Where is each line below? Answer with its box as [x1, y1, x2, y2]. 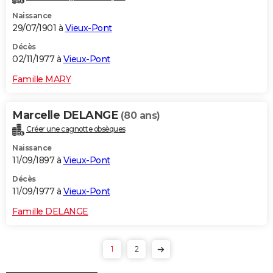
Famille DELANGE [12, 205, 88, 217]
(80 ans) [120, 109, 160, 121]
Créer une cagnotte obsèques [26, 124, 126, 133]
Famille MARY [12, 73, 71, 85]
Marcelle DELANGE [12, 108, 121, 122]
